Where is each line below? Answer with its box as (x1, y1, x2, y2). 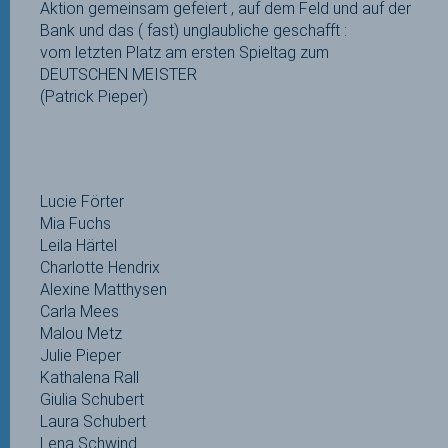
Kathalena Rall (40, 368, 139, 387)
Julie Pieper (40, 346, 121, 365)
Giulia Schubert (40, 390, 144, 409)
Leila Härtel (40, 236, 117, 255)
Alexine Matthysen (40, 280, 167, 299)
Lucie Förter (40, 192, 124, 211)
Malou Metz (40, 324, 122, 343)
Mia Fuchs (40, 214, 111, 233)
